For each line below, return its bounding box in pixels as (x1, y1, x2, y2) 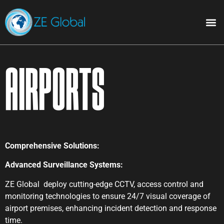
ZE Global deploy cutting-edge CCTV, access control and (5, 179, 203, 189)
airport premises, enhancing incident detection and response (5, 203, 216, 213)
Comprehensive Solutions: (5, 141, 99, 150)
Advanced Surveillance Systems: (5, 160, 123, 170)
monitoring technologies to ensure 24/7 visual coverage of (5, 191, 210, 201)
